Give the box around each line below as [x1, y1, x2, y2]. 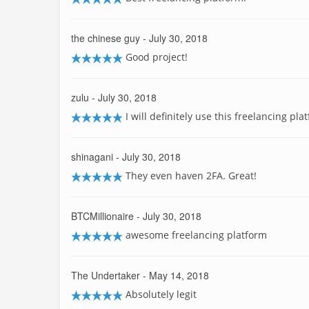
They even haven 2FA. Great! [126, 169, 257, 182]
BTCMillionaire [71, 209, 134, 223]
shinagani [71, 150, 113, 163]
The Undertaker [71, 268, 140, 282]
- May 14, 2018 [140, 268, 209, 282]
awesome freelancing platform [126, 228, 267, 241]
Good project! [126, 50, 188, 63]
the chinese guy [71, 31, 140, 45]
